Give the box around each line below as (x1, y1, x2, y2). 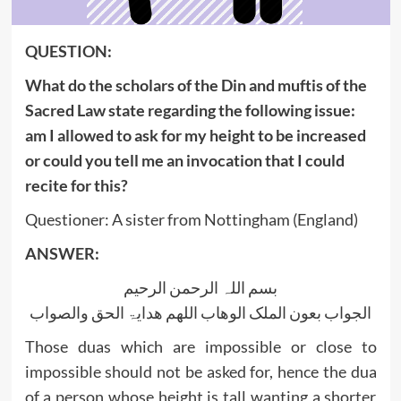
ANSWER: (24, 243, 99, 264)
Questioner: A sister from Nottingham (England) (24, 209, 358, 230)
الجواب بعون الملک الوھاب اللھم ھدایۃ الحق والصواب (30, 303, 371, 323)
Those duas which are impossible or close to (24, 337, 377, 357)
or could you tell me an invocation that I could (24, 150, 345, 171)
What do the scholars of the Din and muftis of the (24, 75, 367, 96)
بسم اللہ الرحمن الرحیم (124, 277, 277, 298)
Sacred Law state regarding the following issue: (24, 100, 355, 121)
